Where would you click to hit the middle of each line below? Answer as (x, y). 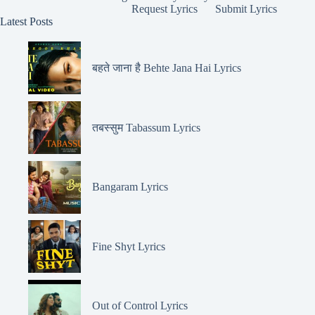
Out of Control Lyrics (140, 306)
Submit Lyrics (246, 8)
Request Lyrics (165, 8)
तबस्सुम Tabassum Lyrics (146, 127)
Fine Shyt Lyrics (129, 246)
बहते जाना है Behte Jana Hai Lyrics (167, 67)
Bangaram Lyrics (130, 187)
